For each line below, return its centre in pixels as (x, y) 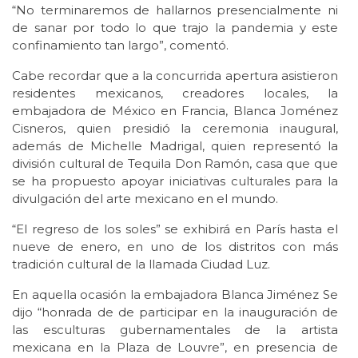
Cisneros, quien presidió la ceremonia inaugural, (175, 129)
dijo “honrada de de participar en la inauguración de (175, 312)
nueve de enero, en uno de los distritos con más (175, 247)
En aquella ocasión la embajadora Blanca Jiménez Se (175, 295)
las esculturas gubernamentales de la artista (175, 330)
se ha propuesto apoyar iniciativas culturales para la (175, 181)
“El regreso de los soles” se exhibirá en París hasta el (175, 229)
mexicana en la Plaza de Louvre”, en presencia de (175, 348)
